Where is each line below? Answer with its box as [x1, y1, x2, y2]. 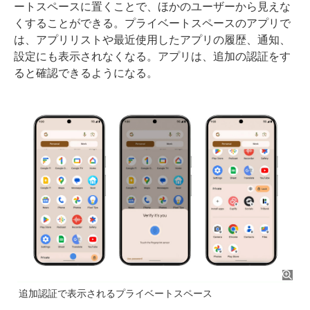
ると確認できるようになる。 [14, 67, 158, 80]
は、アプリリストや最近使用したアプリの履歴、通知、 [14, 34, 291, 46]
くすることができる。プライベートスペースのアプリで [14, 17, 291, 30]
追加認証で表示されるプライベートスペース [19, 288, 212, 300]
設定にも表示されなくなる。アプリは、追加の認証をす [14, 51, 291, 63]
